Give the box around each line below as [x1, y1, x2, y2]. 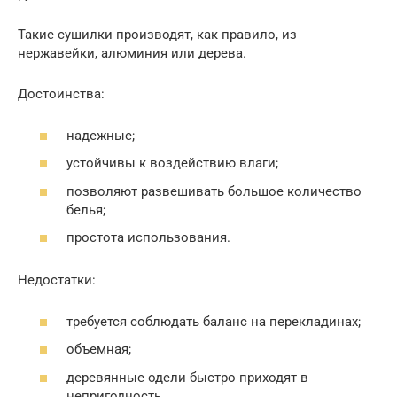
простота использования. [66, 230, 230, 246]
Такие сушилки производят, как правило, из [18, 27, 297, 43]
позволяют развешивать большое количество [66, 183, 362, 199]
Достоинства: [18, 86, 105, 103]
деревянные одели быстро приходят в [66, 369, 308, 385]
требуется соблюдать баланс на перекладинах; [66, 313, 361, 330]
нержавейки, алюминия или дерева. [18, 45, 246, 62]
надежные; [66, 127, 135, 144]
